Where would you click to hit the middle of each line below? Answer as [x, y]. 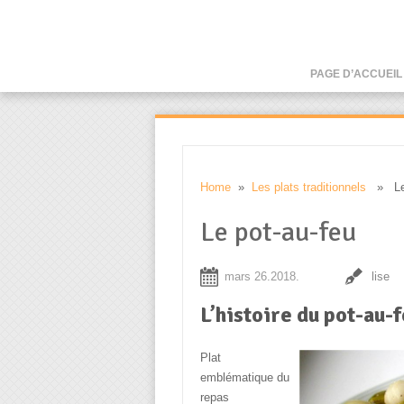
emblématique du [244, 377]
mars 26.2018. [262, 276]
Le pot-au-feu [278, 232]
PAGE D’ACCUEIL [356, 74]
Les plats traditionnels [308, 187]
